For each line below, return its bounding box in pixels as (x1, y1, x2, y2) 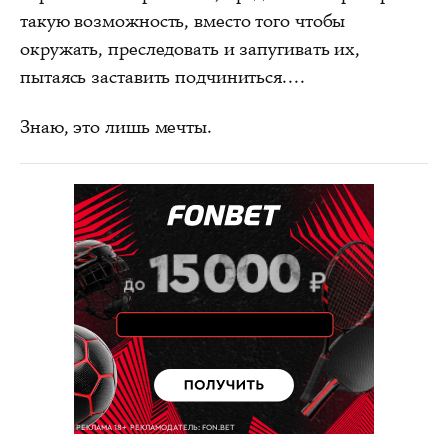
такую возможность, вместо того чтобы (20, 8, 346, 33)
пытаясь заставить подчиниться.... (20, 64, 305, 89)
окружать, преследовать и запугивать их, (20, 36, 361, 61)
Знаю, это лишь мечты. (20, 114, 212, 139)
